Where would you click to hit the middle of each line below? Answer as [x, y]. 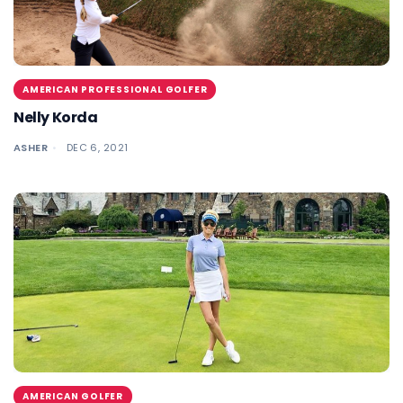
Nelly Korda [56, 117]
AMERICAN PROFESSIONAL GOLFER [115, 90]
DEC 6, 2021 [97, 148]
